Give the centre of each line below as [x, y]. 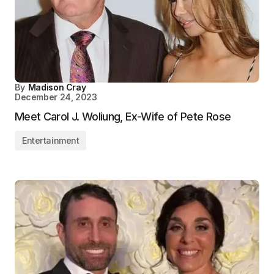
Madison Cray [57, 87]
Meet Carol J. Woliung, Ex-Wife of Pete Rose [123, 117]
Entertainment [51, 140]
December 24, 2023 [56, 97]
